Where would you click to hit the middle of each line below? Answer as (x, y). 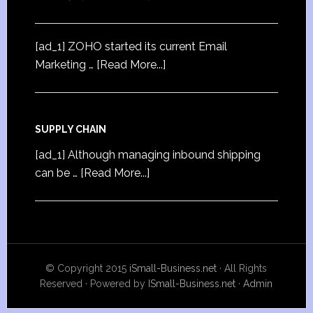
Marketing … (65, 64)
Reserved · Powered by (94, 283)
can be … (57, 173)
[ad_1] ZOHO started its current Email (131, 46)
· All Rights (242, 268)
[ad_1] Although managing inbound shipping (147, 154)
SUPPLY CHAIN (70, 129)
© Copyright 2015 (88, 268)
